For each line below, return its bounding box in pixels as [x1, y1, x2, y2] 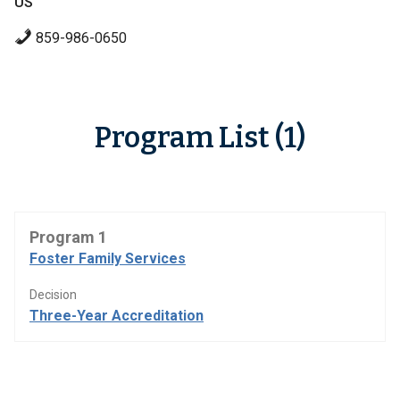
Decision [29, 287, 77, 302]
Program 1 [29, 228, 107, 246]
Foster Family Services [29, 250, 186, 267]
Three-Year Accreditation [29, 307, 204, 324]
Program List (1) [95, 121, 305, 154]
